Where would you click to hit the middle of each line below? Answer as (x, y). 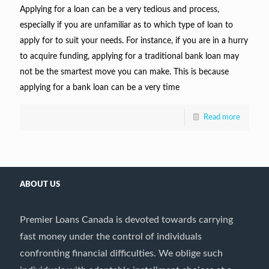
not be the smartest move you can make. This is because (124, 72)
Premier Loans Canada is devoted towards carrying (126, 220)
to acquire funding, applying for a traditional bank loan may (129, 56)
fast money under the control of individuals (111, 237)
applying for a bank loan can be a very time (100, 88)
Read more (222, 117)
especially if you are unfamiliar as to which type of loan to (126, 25)
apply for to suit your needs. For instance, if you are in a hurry (134, 41)
